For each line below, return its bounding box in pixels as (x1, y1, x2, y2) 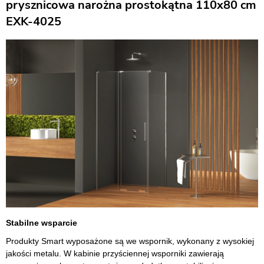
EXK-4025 (6, 14, 61, 29)
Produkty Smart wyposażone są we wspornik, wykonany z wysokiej (6, 236, 254, 246)
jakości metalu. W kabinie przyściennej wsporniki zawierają (6, 249, 224, 259)
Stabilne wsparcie (6, 218, 77, 228)
